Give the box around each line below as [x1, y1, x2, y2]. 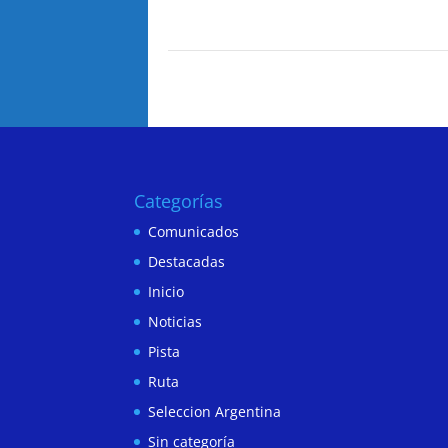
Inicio [148, 281, 185, 301]
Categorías [134, 188, 224, 213]
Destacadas [148, 251, 226, 271]
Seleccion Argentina [148, 401, 282, 421]
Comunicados [148, 221, 240, 241]
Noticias [148, 311, 203, 331]
